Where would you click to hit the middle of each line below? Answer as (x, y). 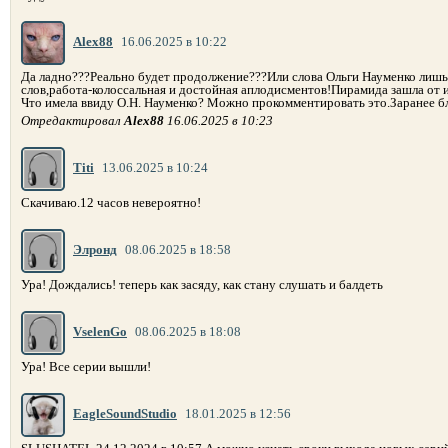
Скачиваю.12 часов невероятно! (111, 203)
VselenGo (100, 332)
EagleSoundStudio (125, 414)
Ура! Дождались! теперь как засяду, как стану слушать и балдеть (202, 285)
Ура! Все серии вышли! (86, 367)
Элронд (95, 250)
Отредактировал (72, 121)
